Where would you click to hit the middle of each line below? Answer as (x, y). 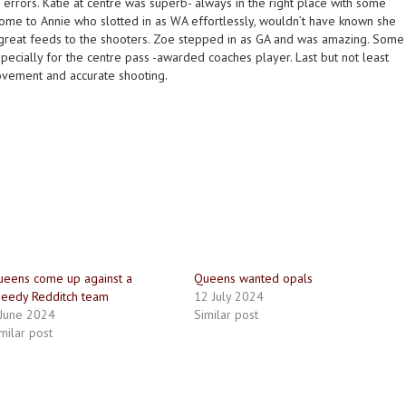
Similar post (227, 314)
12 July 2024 (229, 296)
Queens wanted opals (254, 278)
